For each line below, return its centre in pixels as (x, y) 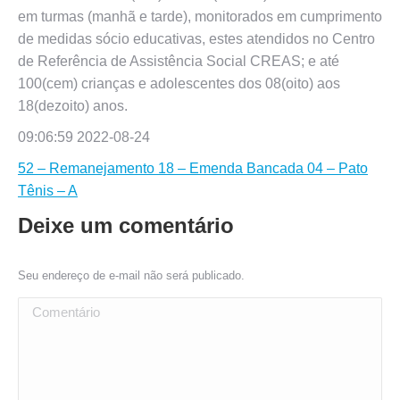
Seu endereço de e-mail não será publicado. (131, 275)
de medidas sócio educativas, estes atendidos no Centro (196, 39)
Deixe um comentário (126, 225)
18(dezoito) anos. (73, 106)
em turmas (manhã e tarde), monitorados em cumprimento (200, 17)
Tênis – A (48, 191)
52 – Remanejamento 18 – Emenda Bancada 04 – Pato (193, 168)
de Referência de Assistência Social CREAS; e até (179, 61)
